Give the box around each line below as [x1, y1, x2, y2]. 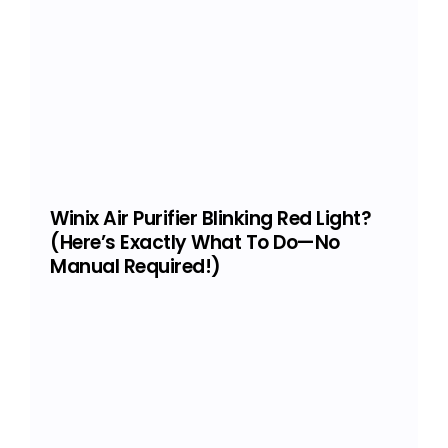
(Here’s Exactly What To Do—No [50, 229, 340, 257]
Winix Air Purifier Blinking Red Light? [50, 205, 372, 233]
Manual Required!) [50, 253, 221, 281]
